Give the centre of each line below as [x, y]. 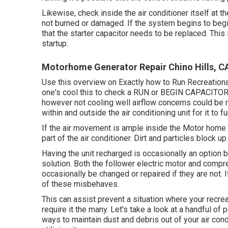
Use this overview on [80, 82]
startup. [55, 43]
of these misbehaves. [80, 184]
